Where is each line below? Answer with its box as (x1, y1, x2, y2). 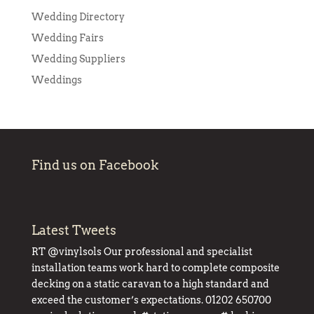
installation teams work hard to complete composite (31, 261, 280, 273)
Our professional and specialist (101, 245, 252, 257)
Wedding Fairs (31, 32, 104, 44)
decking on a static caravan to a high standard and (31, 278, 269, 289)
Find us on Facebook (31, 158, 158, 173)
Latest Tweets (31, 222, 116, 238)
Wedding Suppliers (31, 53, 125, 65)
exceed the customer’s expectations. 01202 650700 (31, 294, 271, 306)
